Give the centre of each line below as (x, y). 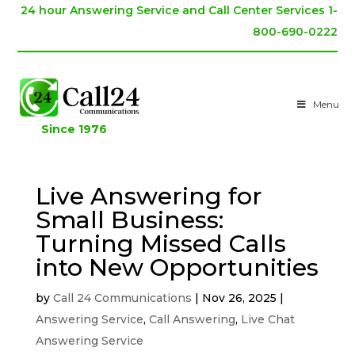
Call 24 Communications (122, 298)
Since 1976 (74, 130)
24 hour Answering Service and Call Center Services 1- (179, 10)
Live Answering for (149, 197)
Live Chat (267, 320)
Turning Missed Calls (160, 244)
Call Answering (192, 320)
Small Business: (129, 220)
